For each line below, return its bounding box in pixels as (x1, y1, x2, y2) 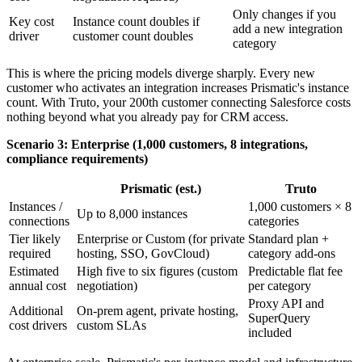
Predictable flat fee (248, 264, 343, 279)
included (248, 326, 292, 340)
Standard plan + (248, 232, 329, 246)
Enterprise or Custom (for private (77, 232, 245, 246)
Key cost (9, 15, 54, 29)
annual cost (9, 279, 66, 293)
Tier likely (9, 232, 61, 246)
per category (248, 279, 311, 293)
